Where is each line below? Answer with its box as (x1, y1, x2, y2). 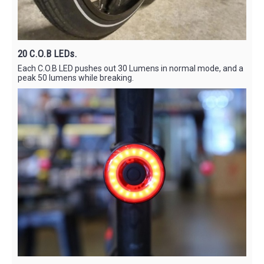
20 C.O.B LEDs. (18, 47, 77, 60)
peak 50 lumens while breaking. (18, 72, 134, 82)
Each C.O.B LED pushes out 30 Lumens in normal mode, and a (18, 63, 243, 73)
